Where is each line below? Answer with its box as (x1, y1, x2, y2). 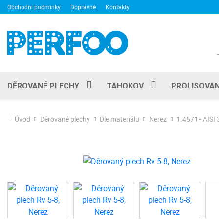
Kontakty (106, 3, 130, 11)
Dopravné (70, 3, 96, 11)
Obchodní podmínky (7, 3, 61, 11)
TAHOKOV (107, 81, 144, 90)
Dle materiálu (100, 114, 139, 124)
